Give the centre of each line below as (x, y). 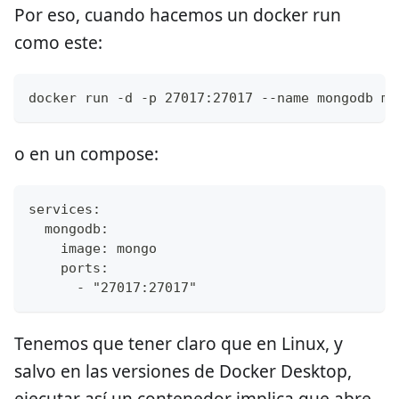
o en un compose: (86, 153)
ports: (69, 268)
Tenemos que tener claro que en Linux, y (179, 343)
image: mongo (93, 248)
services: (65, 209)
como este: (58, 42)
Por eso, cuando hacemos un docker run (178, 14)
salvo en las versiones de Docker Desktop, (183, 370)
